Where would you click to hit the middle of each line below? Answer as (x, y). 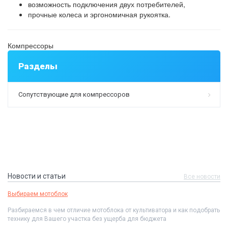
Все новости (202, 177)
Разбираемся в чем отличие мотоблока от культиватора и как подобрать (114, 210)
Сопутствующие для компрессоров (74, 95)
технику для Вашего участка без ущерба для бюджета (87, 219)
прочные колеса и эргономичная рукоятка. (99, 15)
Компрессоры (31, 46)
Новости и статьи (37, 176)
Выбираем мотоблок (38, 194)
